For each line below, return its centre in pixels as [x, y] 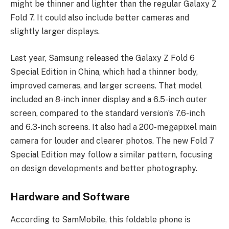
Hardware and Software [70, 197]
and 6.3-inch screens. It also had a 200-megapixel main [113, 127]
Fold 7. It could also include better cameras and [100, 18]
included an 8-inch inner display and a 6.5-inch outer [109, 99]
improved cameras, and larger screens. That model [106, 85]
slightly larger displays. [55, 32]
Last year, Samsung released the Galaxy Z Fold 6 [102, 58]
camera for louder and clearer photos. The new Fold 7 [112, 141]
